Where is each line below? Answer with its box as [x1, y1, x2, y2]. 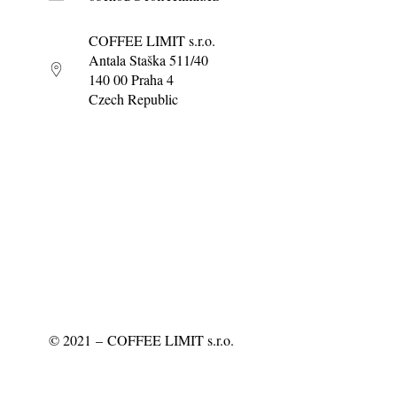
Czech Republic [88, 89, 178, 108]
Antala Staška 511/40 [88, 50, 208, 69]
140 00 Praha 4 [88, 69, 174, 89]
